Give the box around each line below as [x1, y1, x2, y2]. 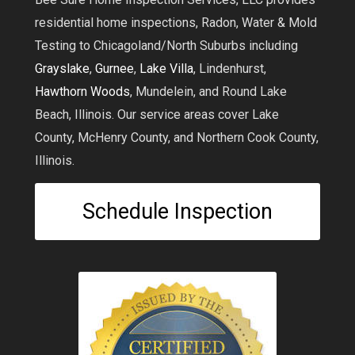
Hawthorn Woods [34, 84, 130, 100]
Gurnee [94, 61, 134, 77]
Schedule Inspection [82, 199, 273, 225]
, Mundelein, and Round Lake [129, 84, 287, 100]
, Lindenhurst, [193, 61, 266, 77]
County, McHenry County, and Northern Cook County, [34, 130, 319, 146]
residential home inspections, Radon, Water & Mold [34, 15, 317, 31]
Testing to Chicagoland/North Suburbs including [34, 38, 298, 54]
